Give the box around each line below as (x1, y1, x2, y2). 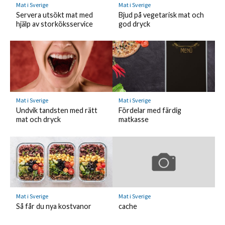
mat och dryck (16, 115, 61, 124)
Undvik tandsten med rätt (16, 106, 97, 115)
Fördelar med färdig (118, 106, 181, 115)
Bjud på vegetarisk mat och (118, 10, 204, 19)
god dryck (118, 19, 150, 28)
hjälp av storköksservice (16, 19, 93, 28)
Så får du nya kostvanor (16, 201, 91, 210)
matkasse (118, 115, 149, 124)
